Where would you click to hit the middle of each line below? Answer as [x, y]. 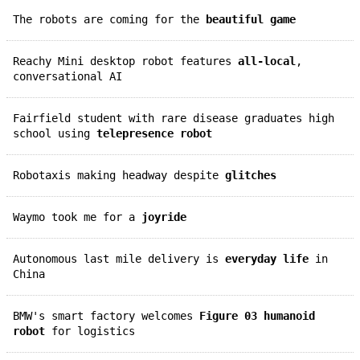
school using [55, 133]
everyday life [267, 258]
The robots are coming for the [112, 19]
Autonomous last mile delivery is [122, 258]
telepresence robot [154, 133]
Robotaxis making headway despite [122, 175]
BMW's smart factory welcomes [109, 315]
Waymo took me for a [80, 217]
